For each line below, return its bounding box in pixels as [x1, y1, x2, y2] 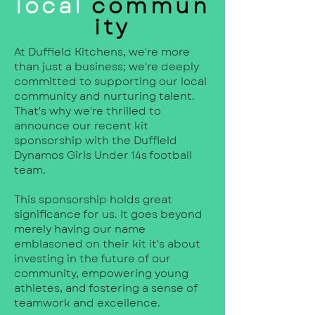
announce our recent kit [14, 117, 148, 134]
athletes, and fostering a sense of [14, 280, 198, 296]
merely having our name [14, 221, 146, 237]
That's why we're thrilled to [14, 103, 161, 119]
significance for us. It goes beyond [14, 206, 202, 222]
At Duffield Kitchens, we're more [14, 44, 190, 60]
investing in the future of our [14, 250, 171, 266]
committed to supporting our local [14, 73, 207, 89]
